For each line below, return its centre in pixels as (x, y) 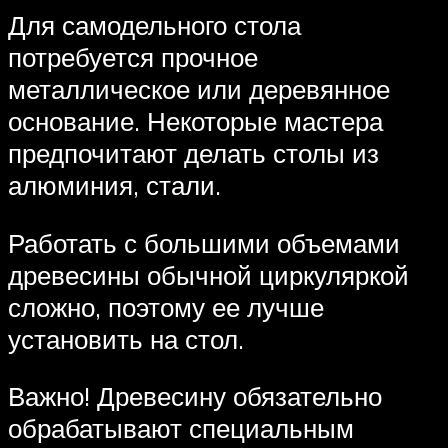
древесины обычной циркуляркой (208, 274)
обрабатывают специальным (181, 428)
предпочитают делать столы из (193, 153)
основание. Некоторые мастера (195, 121)
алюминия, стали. (114, 185)
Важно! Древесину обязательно (195, 396)
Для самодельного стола (154, 25)
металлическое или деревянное (199, 89)
